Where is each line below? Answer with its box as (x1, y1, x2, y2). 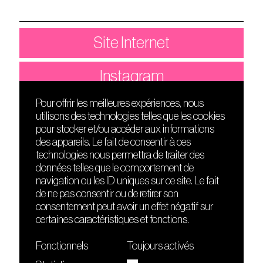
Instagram (99, 68, 164, 85)
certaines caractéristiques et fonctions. (36, 214, 189, 225)
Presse (19, 151, 54, 162)
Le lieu (19, 125, 52, 136)
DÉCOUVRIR (19, 112, 85, 123)
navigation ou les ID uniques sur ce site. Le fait (36, 176, 219, 187)
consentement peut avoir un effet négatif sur (36, 201, 213, 213)
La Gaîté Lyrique (144, 164, 225, 175)
